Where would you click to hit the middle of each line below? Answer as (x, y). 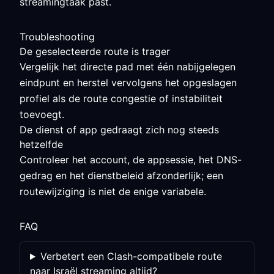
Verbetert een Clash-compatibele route (131, 256)
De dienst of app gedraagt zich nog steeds (119, 130)
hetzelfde (41, 144)
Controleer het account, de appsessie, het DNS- (131, 160)
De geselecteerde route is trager (95, 51)
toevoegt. (42, 114)
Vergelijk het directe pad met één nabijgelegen (128, 67)
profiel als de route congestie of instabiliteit (121, 98)
